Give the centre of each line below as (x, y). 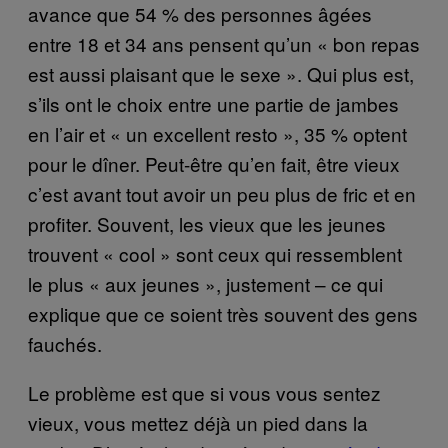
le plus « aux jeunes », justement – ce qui (205, 284)
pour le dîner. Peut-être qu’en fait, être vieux (214, 164)
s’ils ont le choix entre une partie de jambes (213, 104)
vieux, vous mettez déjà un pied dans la (198, 423)
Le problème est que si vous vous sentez (204, 393)
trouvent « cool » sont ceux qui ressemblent (215, 254)
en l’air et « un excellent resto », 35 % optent (217, 134)
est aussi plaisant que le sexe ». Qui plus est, (221, 74)
